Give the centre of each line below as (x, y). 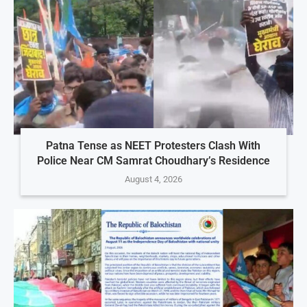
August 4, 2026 (153, 180)
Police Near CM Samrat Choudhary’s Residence (153, 161)
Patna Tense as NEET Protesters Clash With (153, 146)
